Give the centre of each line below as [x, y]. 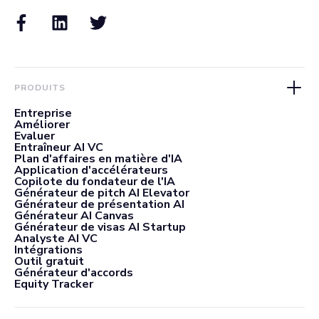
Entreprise [43, 113]
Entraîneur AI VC [59, 147]
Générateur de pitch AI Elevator [102, 193]
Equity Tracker [54, 284]
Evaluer [35, 136]
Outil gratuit [49, 261]
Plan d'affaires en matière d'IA [98, 158]
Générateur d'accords [74, 272]
